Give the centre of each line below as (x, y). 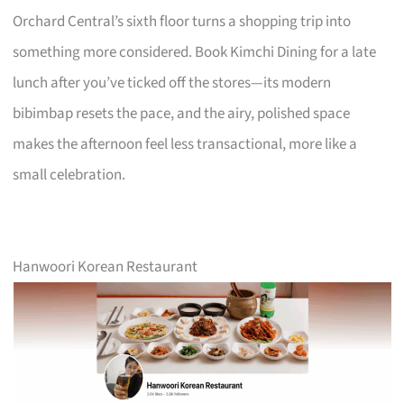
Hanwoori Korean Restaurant (106, 267)
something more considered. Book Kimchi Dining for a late (195, 53)
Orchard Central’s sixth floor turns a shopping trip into (182, 22)
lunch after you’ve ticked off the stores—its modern (172, 83)
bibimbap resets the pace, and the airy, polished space (182, 114)
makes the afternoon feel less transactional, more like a (185, 145)
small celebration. (69, 175)
